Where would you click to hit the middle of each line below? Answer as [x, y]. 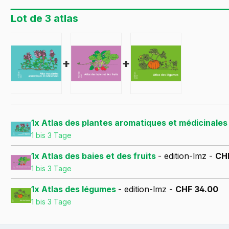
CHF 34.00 [197, 189]
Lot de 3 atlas [44, 19]
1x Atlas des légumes [75, 189]
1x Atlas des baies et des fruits [95, 156]
